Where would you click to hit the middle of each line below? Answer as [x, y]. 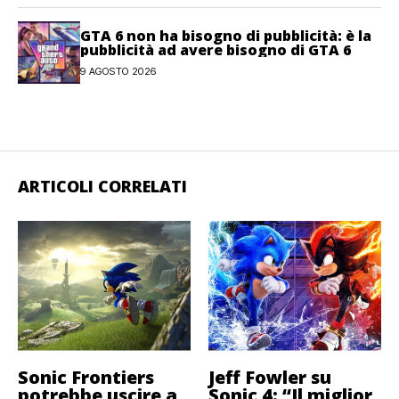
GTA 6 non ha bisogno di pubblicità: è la [226, 35]
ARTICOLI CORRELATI [102, 187]
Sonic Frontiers [86, 377]
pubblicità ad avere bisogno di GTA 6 [216, 49]
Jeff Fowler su [270, 377]
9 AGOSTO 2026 [118, 71]
